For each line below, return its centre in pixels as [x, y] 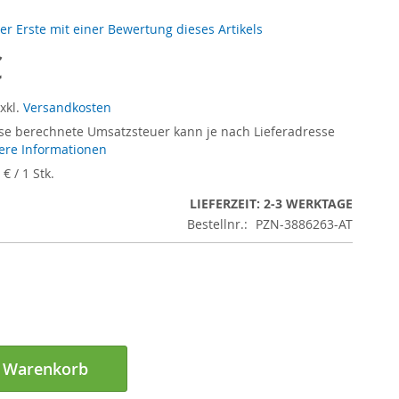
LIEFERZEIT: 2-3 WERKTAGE [271, 204]
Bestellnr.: [217, 224]
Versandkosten [67, 107]
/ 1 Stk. [33, 173]
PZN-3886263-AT [304, 224]
